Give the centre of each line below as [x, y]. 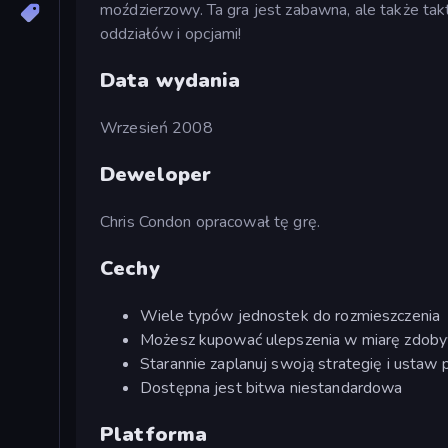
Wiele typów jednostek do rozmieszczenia [290, 315]
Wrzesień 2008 [156, 127]
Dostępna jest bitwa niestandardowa [271, 387]
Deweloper [156, 174]
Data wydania [170, 80]
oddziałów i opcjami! [171, 33]
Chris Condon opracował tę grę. [210, 221]
